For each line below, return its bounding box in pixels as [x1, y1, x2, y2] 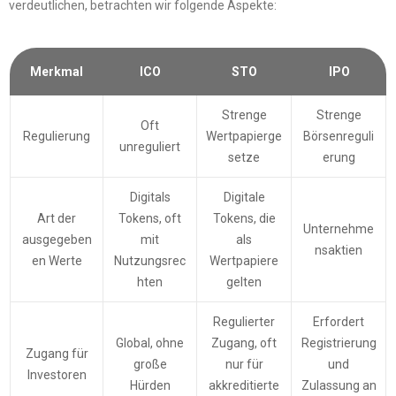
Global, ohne [116, 336, 184, 351]
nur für [225, 357, 263, 372]
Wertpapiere [209, 254, 278, 269]
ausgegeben [21, 232, 92, 247]
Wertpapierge [206, 129, 282, 144]
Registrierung [301, 336, 377, 351]
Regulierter [213, 315, 275, 330]
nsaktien [315, 243, 362, 258]
